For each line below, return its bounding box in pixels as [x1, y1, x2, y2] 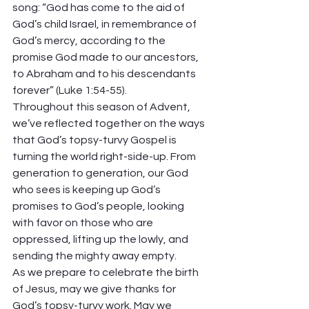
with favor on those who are [12, 217, 155, 228]
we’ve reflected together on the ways [12, 118, 207, 129]
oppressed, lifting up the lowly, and [12, 234, 190, 245]
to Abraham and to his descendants [12, 68, 198, 79]
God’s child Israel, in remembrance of [12, 19, 199, 30]
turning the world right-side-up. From [12, 151, 198, 162]
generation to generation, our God [12, 168, 190, 179]
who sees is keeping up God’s [12, 184, 163, 195]
